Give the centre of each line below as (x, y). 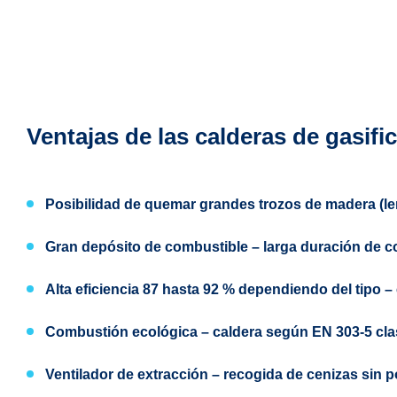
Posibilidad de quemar (122, 204)
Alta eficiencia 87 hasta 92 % (140, 289)
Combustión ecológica (121, 332)
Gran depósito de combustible (147, 247)
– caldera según (255, 332)
